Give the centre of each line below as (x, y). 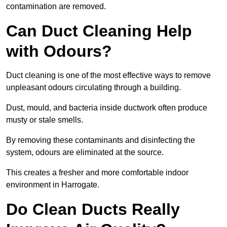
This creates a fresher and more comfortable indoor (97, 173)
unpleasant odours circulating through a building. (93, 88)
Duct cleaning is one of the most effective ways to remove (108, 75)
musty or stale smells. (45, 120)
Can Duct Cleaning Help (99, 31)
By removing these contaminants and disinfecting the (101, 140)
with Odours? (59, 51)
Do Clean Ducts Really (93, 210)
